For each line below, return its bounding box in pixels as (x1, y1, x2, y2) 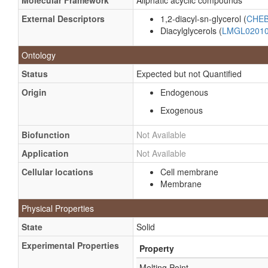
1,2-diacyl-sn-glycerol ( (160, 13, 246, 25)
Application (22, 147, 69, 159)
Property (139, 242, 174, 254)
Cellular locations (22, 166, 93, 178)
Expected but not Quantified (136, 68, 242, 80)
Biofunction (22, 129, 70, 141)
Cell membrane (160, 166, 218, 178)
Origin (22, 86, 47, 98)
